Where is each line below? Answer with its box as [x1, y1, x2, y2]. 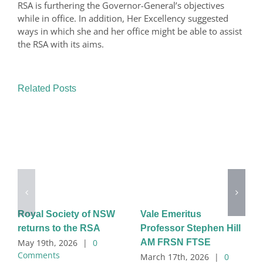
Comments [18, 249, 60, 261]
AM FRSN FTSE [140, 237, 211, 247]
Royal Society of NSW [18, 208, 115, 219]
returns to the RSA [18, 222, 100, 233]
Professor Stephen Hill [140, 222, 241, 233]
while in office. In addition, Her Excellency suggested [18, 12, 228, 24]
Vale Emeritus [140, 208, 201, 219]
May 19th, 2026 [18, 237, 77, 249]
